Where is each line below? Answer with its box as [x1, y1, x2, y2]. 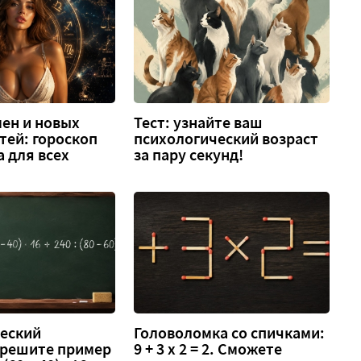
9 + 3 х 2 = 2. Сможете [134, 339, 283, 359]
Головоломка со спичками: [134, 323, 326, 343]
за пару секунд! [134, 144, 244, 164]
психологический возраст [134, 128, 319, 148]
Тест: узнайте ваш [134, 112, 263, 132]
